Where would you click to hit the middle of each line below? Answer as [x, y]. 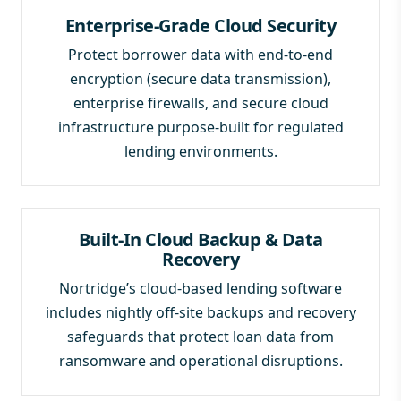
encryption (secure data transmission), [200, 78]
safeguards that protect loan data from [200, 336]
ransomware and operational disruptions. [200, 360]
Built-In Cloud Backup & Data [200, 239]
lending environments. [200, 151]
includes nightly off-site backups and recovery [200, 312]
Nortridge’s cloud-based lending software [200, 288]
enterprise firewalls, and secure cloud [200, 102]
